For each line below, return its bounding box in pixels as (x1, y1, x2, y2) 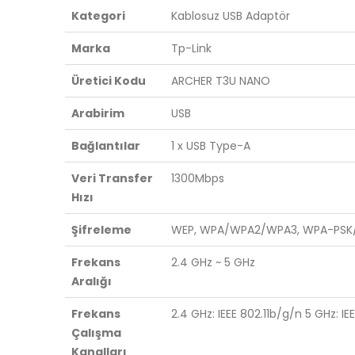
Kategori (71, 7, 125, 24)
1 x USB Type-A (171, 137, 250, 154)
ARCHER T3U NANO (171, 72, 270, 89)
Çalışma (71, 324, 121, 341)
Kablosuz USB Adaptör (171, 7, 290, 24)
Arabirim (71, 105, 124, 121)
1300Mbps (171, 170, 224, 186)
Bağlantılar (71, 137, 140, 154)
